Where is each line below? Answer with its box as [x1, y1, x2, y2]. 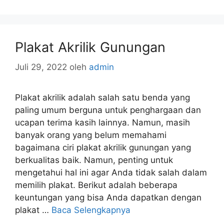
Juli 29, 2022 [15, 62, 67, 72]
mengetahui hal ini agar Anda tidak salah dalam [15, 167, 207, 177]
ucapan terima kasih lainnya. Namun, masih [15, 117, 190, 127]
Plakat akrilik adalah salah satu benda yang [15, 92, 190, 102]
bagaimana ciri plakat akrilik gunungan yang [15, 142, 191, 152]
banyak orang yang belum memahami [15, 130, 166, 140]
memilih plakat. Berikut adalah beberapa [15, 180, 177, 190]
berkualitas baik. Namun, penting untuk [15, 155, 173, 165]
